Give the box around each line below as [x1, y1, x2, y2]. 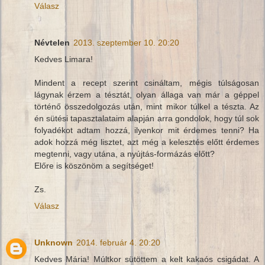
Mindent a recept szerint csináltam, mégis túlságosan [34, 77, 259, 88]
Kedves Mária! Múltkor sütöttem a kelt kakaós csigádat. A [34, 254, 259, 264]
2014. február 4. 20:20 [76, 237, 160, 247]
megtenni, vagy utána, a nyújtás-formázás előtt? [34, 148, 215, 159]
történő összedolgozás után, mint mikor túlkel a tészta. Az [34, 101, 259, 111]
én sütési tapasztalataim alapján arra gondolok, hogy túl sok [34, 113, 259, 123]
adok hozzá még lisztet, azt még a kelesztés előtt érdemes [34, 137, 259, 147]
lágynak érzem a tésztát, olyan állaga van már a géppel [34, 89, 259, 99]
